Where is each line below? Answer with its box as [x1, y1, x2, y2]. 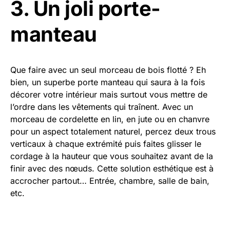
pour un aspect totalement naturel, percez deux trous [10, 126, 216, 137]
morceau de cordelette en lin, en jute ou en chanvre [10, 114, 209, 124]
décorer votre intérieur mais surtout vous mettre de [10, 89, 207, 100]
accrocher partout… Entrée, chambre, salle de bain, [10, 176, 209, 186]
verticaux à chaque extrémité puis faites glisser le [10, 139, 201, 149]
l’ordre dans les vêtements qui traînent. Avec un [10, 102, 193, 112]
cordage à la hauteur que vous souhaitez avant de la [10, 151, 213, 161]
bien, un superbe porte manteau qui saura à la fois [10, 77, 205, 87]
